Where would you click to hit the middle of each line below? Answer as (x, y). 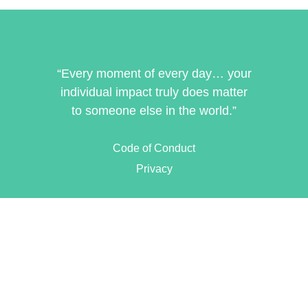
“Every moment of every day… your (154, 74)
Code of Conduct (154, 148)
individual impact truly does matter (154, 92)
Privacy (154, 168)
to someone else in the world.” (154, 111)
